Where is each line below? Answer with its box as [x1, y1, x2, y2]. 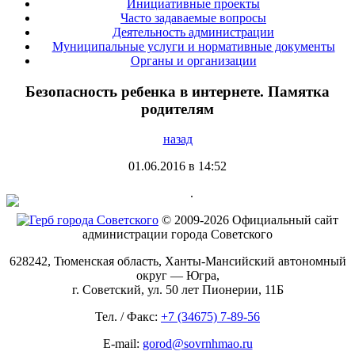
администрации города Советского [82, 227, 273, 242]
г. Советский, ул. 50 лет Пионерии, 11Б [71, 283, 284, 297]
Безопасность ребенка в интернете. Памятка [25, 82, 330, 100]
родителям [141, 100, 214, 117]
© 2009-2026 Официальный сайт [158, 213, 338, 227]
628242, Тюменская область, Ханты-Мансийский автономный [9, 254, 346, 269]
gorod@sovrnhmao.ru [142, 337, 253, 351]
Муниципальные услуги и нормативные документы [52, 39, 335, 53]
